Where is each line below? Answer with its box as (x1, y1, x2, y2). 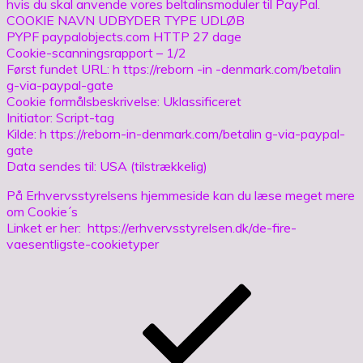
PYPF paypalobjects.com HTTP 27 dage (6, 28, 241, 45)
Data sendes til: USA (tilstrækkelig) (6, 157, 207, 174)
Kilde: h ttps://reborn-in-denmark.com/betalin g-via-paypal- (6, 125, 345, 142)
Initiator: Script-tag (6, 109, 114, 126)
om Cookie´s (6, 203, 78, 220)
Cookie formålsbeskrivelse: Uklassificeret (6, 92, 241, 109)
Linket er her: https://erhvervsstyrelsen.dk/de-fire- (6, 219, 297, 236)
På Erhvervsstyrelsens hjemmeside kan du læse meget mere (6, 186, 355, 203)
